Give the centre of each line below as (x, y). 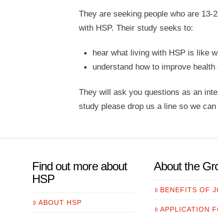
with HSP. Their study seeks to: (136, 27)
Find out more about (80, 166)
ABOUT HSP (60, 203)
